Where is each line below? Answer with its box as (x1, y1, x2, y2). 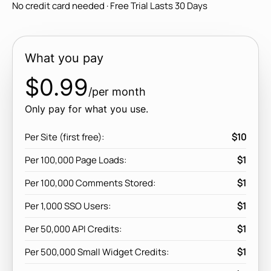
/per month (88, 85, 146, 98)
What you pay (25, 51, 103, 65)
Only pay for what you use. (25, 103, 148, 115)
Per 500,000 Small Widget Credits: (25, 246, 169, 258)
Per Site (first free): (25, 131, 104, 143)
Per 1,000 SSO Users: (25, 200, 111, 212)
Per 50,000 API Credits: (25, 223, 122, 235)
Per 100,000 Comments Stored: (25, 177, 155, 189)
